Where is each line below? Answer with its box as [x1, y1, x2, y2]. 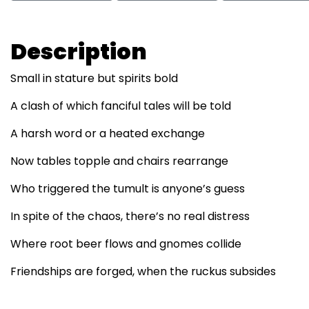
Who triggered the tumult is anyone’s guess [10, 181, 245, 197]
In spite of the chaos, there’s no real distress [10, 208, 250, 224]
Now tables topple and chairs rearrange [10, 153, 228, 169]
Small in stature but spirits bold [10, 70, 178, 86]
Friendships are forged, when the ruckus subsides [10, 263, 276, 279]
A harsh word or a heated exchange [10, 126, 205, 141]
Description [10, 36, 147, 67]
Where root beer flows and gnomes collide [10, 236, 241, 252]
